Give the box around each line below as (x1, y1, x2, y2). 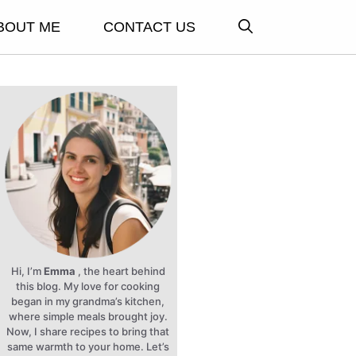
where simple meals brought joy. (8, 310, 168, 323)
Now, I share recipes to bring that (6, 325, 170, 338)
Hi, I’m (10, 265, 44, 277)
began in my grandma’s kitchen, (11, 295, 165, 308)
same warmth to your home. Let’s (6, 340, 169, 353)
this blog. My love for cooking (16, 280, 161, 292)
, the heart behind (75, 265, 165, 277)
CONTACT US (103, 19, 195, 35)
